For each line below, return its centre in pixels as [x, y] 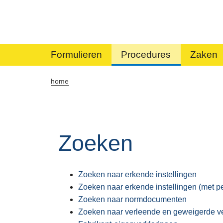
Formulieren [76, 55]
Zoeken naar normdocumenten [132, 199]
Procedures [146, 55]
